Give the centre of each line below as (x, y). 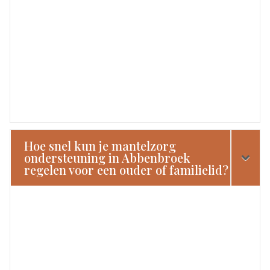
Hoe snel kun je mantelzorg (100, 145)
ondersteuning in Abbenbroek (108, 157)
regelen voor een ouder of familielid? (127, 169)
